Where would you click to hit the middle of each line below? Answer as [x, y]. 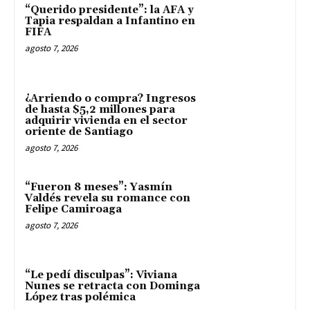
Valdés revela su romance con [108, 198]
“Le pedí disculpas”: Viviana [101, 275]
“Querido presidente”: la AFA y [109, 10]
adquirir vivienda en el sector [106, 120]
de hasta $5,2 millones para [100, 109]
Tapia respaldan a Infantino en [110, 21]
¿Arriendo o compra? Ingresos [110, 98]
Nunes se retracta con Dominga [112, 286]
